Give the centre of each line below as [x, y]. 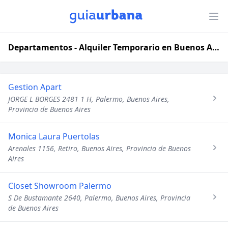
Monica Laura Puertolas [54, 136]
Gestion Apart [35, 87]
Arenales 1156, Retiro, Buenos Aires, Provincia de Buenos [99, 148]
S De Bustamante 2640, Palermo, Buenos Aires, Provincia [99, 198]
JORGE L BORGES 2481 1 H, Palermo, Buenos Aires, [89, 99]
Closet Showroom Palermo [60, 186]
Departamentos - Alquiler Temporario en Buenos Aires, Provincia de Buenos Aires [216, 47]
